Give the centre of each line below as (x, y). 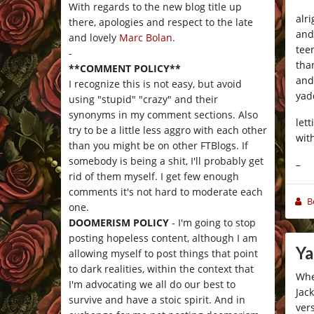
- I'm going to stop (212, 223)
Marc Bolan (146, 38)
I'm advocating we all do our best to (152, 285)
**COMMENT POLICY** (125, 69)
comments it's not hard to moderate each (166, 192)
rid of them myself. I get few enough (154, 177)
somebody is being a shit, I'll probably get (166, 161)
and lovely (94, 38)
